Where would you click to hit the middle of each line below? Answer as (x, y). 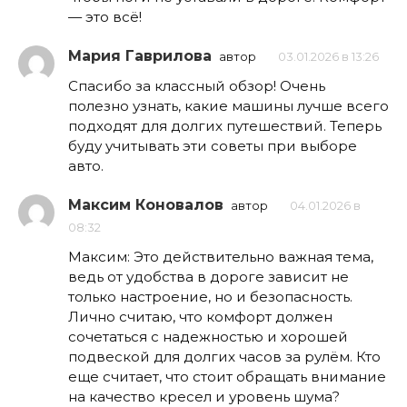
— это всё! (105, 16)
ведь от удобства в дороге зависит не (208, 276)
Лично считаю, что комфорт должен (200, 316)
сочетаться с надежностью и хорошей (208, 336)
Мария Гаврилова (140, 55)
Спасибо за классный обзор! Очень (197, 85)
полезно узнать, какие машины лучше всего (228, 105)
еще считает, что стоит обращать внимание (227, 376)
